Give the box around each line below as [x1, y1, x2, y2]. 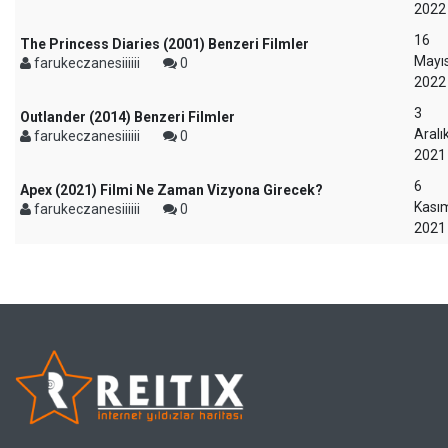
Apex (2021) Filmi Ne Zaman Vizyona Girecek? [20, 182, 323, 198]
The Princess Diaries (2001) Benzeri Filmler [20, 36, 309, 52]
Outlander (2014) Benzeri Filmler [20, 109, 235, 125]
